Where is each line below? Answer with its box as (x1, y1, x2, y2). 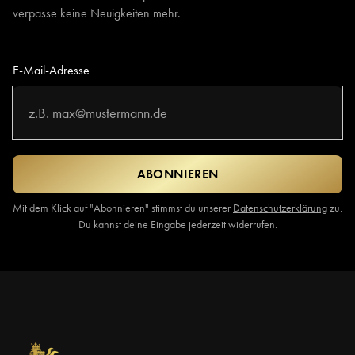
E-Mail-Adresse (13, 62, 90, 79)
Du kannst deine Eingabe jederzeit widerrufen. (78, 217, 277, 232)
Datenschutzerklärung (233, 200, 327, 216)
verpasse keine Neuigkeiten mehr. (13, 5, 181, 22)
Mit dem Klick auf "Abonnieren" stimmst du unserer (13, 200, 233, 216)
